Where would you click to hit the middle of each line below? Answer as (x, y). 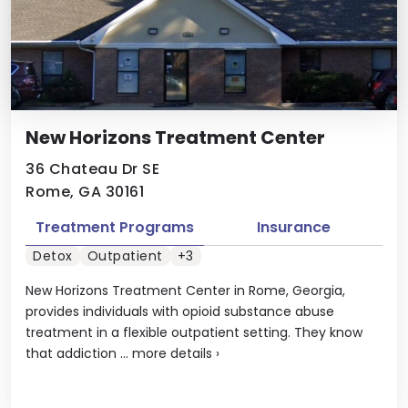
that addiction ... (79, 353)
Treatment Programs (115, 227)
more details (172, 353)
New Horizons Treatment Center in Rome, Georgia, (185, 291)
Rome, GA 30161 (85, 191)
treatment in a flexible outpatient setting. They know (194, 332)
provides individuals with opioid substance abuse (180, 311)
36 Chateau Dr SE (92, 168)
